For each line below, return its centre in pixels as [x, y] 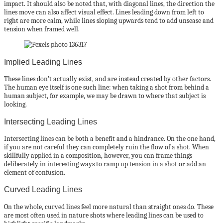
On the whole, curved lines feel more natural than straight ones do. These [109, 207]
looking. [15, 105]
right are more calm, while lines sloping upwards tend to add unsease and [109, 21]
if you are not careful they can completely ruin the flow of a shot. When [107, 147]
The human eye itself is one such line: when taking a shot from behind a [107, 88]
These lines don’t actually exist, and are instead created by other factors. [108, 79]
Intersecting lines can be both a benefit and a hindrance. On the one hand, [110, 138]
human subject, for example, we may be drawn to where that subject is [105, 96]
